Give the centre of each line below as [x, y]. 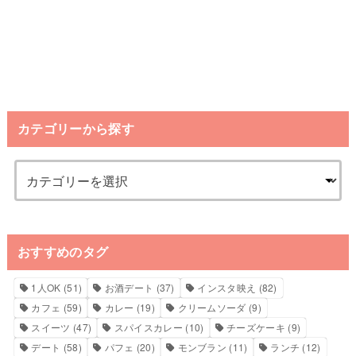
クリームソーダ [212, 307]
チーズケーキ [256, 327]
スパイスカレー [148, 327]
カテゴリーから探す [76, 129]
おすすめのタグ [63, 252]
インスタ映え [227, 287]
